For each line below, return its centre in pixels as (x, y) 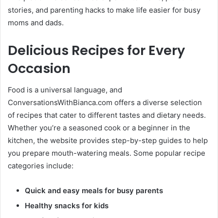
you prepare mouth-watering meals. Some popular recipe (107, 153)
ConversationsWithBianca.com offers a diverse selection (105, 103)
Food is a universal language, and (65, 90)
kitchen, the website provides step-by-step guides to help (108, 141)
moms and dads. (36, 22)
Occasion (39, 68)
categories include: (41, 166)
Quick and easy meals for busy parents (94, 191)
